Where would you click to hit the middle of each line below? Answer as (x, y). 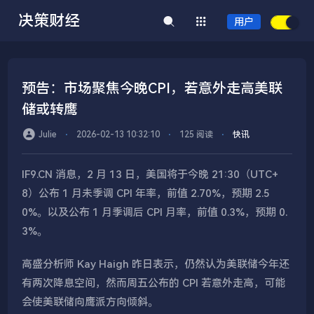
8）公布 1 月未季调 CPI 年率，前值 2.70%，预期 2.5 (146, 193)
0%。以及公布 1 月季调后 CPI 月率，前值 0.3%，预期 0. (155, 212)
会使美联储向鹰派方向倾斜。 (90, 302)
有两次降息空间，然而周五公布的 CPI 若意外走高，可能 (154, 283)
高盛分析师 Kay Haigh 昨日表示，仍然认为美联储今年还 (156, 264)
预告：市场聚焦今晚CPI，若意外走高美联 (152, 88)
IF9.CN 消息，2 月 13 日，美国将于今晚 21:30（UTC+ (150, 175)
